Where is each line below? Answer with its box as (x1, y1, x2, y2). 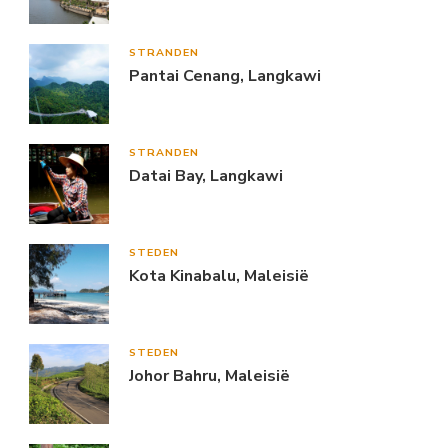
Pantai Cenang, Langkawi (129, 65, 321, 88)
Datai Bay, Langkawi (129, 165, 283, 188)
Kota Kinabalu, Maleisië (129, 265, 309, 288)
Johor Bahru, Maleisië (129, 365, 290, 388)
